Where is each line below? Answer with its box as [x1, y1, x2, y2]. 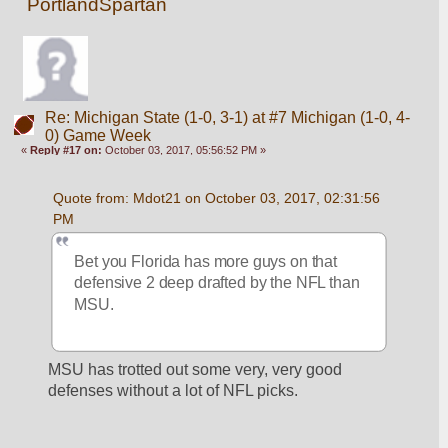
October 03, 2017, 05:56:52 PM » [102, 143, 267, 156]
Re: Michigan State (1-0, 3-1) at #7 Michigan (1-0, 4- [44, 108, 410, 126]
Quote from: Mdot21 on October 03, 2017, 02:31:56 [52, 189, 380, 206]
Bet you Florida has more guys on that [74, 252, 338, 270]
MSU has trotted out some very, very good [48, 360, 343, 378]
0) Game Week [44, 126, 151, 144]
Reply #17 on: [30, 143, 103, 156]
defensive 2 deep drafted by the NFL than [74, 274, 360, 292]
